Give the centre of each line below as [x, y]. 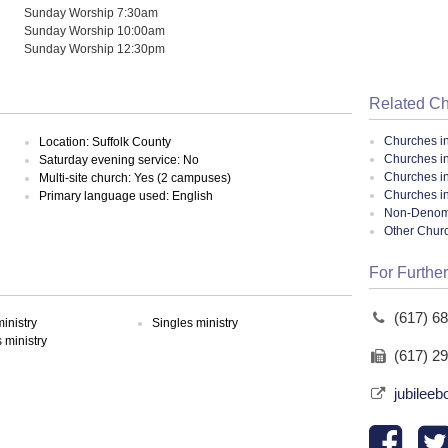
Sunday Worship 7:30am [91, 12]
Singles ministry [195, 323]
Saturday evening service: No [119, 159]
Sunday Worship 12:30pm [95, 48]
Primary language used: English [126, 195]
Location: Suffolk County [105, 141]
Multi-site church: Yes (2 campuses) [135, 177]
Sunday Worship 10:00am [95, 30]
